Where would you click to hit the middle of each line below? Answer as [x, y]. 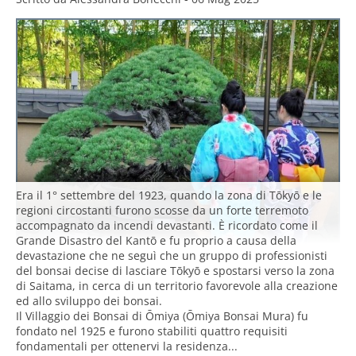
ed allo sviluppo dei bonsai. [89, 301]
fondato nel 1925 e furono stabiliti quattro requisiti [152, 331]
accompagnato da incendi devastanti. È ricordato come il [167, 226]
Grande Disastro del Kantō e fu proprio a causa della [156, 241]
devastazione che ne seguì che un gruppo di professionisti [172, 256]
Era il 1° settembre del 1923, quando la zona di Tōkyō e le [169, 195]
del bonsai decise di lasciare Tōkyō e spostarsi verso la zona [175, 271]
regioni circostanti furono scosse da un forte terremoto [162, 211]
